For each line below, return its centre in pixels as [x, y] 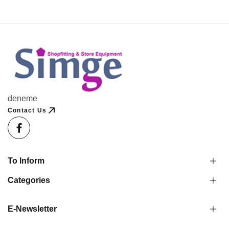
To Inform [26, 161]
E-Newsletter [32, 209]
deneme [22, 98]
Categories [29, 180]
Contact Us [27, 110]
